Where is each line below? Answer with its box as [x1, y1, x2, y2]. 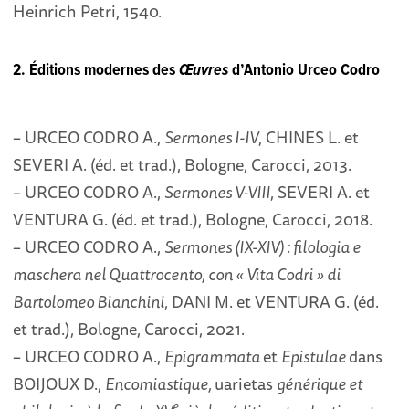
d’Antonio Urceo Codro [232, 59, 381, 81]
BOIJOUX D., [13, 370, 106, 396]
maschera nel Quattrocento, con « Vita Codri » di [13, 260, 341, 287]
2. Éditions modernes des [13, 59, 180, 81]
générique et [277, 370, 363, 396]
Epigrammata [164, 342, 264, 369]
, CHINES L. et [258, 123, 360, 150]
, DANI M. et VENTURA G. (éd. [164, 288, 380, 314]
